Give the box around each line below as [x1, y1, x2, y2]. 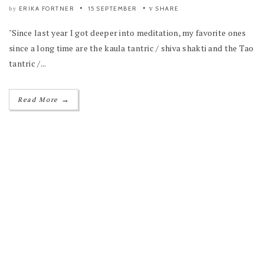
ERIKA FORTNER [18, 4, 74, 12]
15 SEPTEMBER [88, 4, 137, 12]
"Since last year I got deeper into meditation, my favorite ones [9, 27, 246, 38]
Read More [18, 95, 61, 104]
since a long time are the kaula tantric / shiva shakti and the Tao [9, 42, 254, 54]
